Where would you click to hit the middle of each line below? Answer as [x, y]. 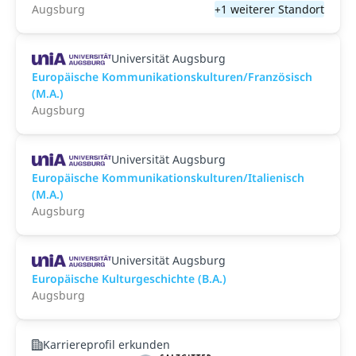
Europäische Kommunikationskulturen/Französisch [172, 77]
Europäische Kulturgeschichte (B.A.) [129, 279]
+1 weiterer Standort [269, 9]
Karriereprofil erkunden [106, 344]
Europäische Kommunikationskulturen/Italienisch [168, 178]
